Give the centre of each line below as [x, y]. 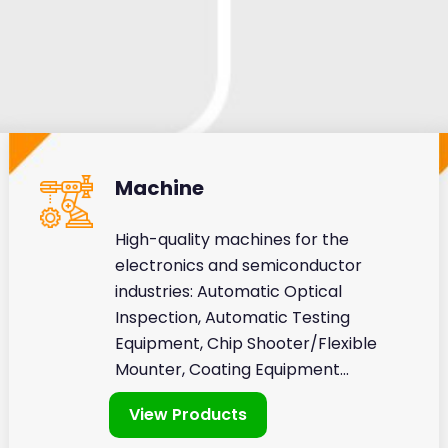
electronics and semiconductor [238, 266]
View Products [188, 414]
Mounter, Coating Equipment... [231, 370]
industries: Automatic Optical [228, 292]
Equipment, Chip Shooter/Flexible [245, 344]
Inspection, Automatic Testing [232, 318]
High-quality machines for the [231, 240]
